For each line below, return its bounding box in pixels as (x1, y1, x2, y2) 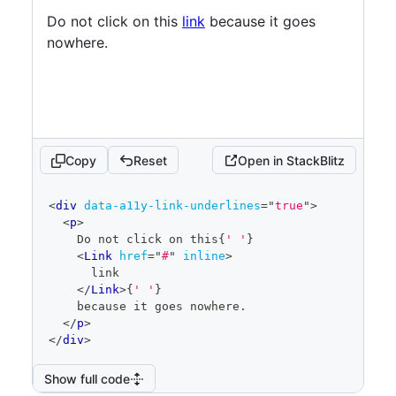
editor (40, 207, 82, 220)
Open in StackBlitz (238, 152, 345, 168)
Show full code (44, 370, 130, 386)
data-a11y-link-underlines (84, 199, 261, 212)
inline (183, 249, 225, 263)
